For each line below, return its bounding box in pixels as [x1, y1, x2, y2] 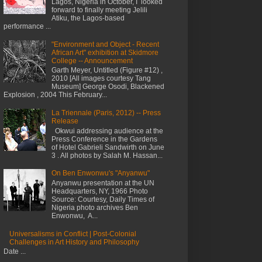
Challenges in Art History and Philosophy [9, 237, 139, 246]
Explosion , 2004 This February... [4, 91, 107, 99]
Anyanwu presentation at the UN [51, 178, 154, 187]
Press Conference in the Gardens [51, 135, 157, 143]
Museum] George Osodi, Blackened [51, 82, 164, 91]
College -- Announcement [51, 57, 133, 65]
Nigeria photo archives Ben [51, 203, 138, 212]
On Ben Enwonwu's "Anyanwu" [51, 169, 150, 178]
